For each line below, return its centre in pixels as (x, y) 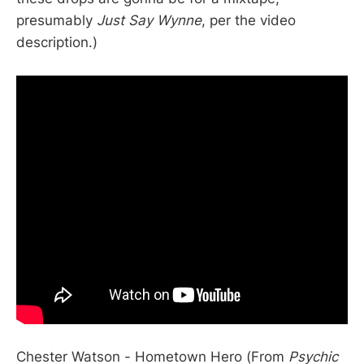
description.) (57, 42)
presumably (56, 20)
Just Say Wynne (149, 20)
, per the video (249, 20)
